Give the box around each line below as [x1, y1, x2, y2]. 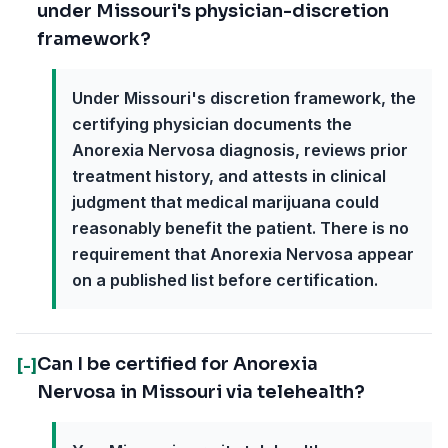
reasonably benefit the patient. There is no [72, 218, 409, 238]
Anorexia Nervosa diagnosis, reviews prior [72, 140, 408, 160]
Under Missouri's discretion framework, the [72, 88, 416, 108]
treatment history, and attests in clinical [72, 166, 386, 186]
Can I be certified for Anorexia [37, 353, 318, 375]
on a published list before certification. [72, 270, 378, 290]
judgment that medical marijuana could [72, 192, 379, 212]
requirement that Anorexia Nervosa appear [72, 244, 414, 264]
